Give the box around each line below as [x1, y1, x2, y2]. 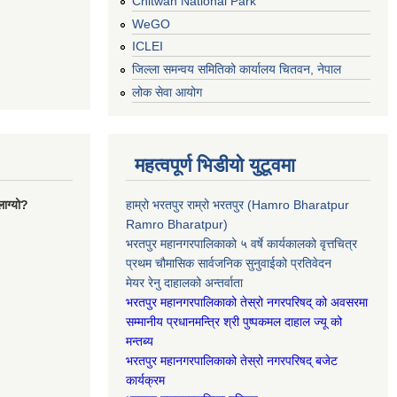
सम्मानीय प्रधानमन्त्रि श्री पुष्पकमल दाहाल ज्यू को [126, 314, 342, 329]
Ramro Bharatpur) [126, 216, 228, 231]
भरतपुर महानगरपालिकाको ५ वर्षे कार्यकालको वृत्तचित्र [126, 236, 361, 251]
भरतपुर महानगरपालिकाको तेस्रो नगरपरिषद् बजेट [126, 353, 338, 368]
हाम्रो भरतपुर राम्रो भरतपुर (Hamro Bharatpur [126, 197, 349, 212]
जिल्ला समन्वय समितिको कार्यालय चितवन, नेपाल [132, 62, 341, 77]
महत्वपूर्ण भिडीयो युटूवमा [135, 153, 295, 176]
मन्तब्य [126, 333, 157, 348]
